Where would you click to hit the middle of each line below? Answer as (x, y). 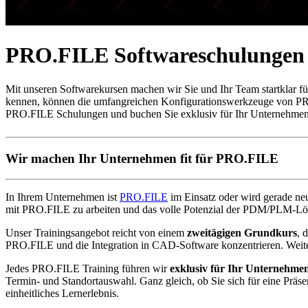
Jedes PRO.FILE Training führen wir (88, 269)
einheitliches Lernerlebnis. (62, 294)
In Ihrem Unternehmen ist (63, 197)
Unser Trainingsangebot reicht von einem (96, 233)
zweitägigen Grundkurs (242, 233)
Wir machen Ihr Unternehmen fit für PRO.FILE (142, 158)
